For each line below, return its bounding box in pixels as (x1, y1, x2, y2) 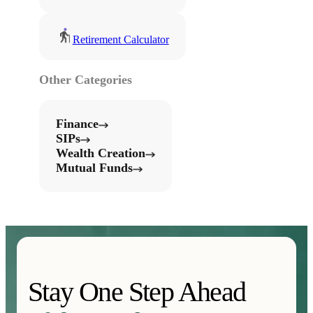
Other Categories (39, 72, 132, 87)
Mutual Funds (56, 160, 133, 175)
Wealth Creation (56, 145, 145, 160)
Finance (56, 116, 99, 131)
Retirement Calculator (72, 33, 169, 45)
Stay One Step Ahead (28, 276, 246, 307)
